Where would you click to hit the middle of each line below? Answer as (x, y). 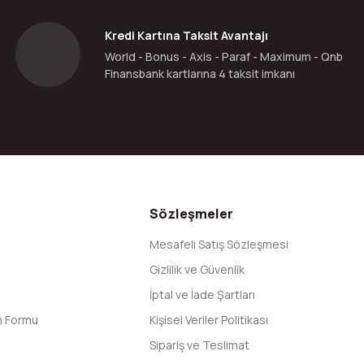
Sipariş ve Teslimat (199, 345)
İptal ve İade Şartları (202, 295)
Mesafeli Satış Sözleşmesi (219, 244)
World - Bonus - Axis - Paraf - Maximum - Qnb (224, 56)
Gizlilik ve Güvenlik (197, 269)
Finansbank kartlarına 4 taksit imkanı (200, 74)
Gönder (182, 166)
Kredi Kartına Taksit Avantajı (186, 35)
